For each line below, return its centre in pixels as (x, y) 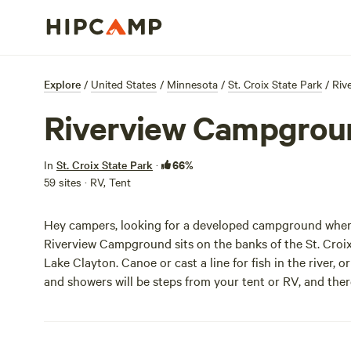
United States (124, 84)
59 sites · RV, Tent (87, 182)
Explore (62, 84)
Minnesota (192, 84)
